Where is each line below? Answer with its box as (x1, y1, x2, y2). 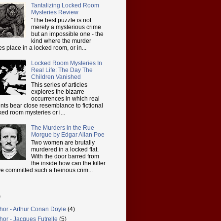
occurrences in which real (31, 95, 100, 103)
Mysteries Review (31, 8, 78, 16)
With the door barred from (31, 153, 99, 160)
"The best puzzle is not (31, 16, 91, 24)
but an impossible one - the (31, 30, 104, 37)
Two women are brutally (31, 139, 95, 147)
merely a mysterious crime (31, 23, 101, 31)
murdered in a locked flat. (31, 146, 99, 153)
